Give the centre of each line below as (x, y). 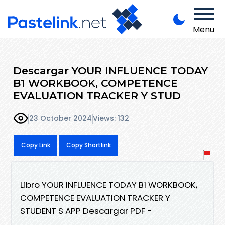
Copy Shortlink (89, 145)
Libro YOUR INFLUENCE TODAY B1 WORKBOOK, (109, 185)
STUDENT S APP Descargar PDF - (86, 211)
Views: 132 (111, 118)
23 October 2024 (61, 118)
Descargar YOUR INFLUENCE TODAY (110, 70)
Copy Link (36, 145)
